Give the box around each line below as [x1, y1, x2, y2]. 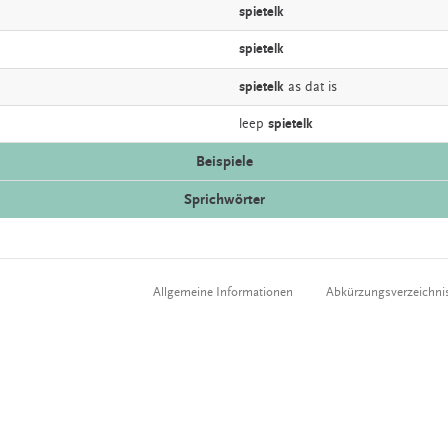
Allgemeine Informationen [153, 285, 293, 300]
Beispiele [195, 153, 253, 171]
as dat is [284, 78, 337, 95]
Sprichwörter [183, 191, 265, 209]
